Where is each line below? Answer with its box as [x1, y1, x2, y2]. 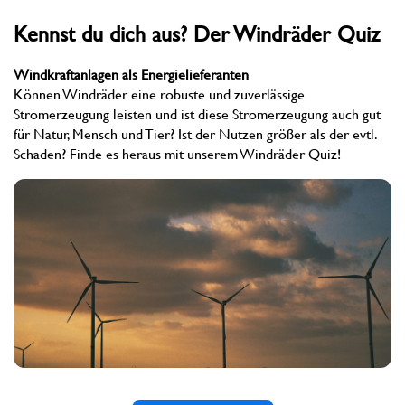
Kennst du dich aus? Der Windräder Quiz [14, 22, 380, 47]
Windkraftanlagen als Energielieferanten [14, 66, 249, 83]
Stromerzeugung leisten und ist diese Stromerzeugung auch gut [14, 106, 381, 123]
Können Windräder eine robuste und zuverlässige [14, 86, 305, 103]
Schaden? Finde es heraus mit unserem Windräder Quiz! [14, 146, 341, 163]
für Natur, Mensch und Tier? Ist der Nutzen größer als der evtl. [14, 126, 376, 143]
